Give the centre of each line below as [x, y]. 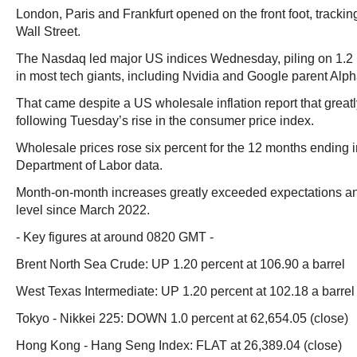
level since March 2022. [83, 210]
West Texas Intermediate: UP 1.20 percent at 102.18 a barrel [185, 291]
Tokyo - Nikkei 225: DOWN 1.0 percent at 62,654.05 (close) [182, 318]
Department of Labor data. [89, 165]
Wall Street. [48, 31]
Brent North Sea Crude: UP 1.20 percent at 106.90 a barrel [180, 264]
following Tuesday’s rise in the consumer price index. [165, 121]
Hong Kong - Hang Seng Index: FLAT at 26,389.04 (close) [179, 345]
